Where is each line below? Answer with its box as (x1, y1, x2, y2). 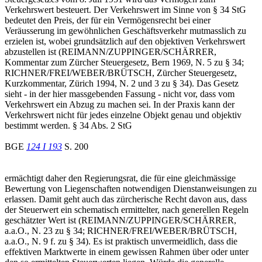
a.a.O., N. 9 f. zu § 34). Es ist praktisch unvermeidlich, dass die (5, 236, 237, 246)
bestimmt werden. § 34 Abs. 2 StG (5, 120, 132, 130)
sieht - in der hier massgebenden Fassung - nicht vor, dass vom (5, 88, 235, 99)
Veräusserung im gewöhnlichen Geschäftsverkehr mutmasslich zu (5, 25, 246, 36)
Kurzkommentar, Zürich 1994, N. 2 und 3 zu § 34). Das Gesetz (5, 78, 239, 88)
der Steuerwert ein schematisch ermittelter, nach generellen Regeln (5, 204, 249, 215)
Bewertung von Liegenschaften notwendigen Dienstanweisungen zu (5, 183, 257, 194)
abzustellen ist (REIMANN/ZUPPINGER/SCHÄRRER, (5, 46, 216, 57)
